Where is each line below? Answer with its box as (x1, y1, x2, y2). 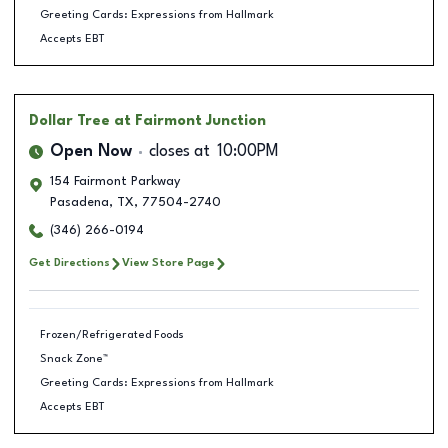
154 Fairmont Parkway (50, 175, 180, 188)
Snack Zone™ (39, 352, 108, 365)
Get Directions (29, 257, 110, 269)
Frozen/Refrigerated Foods (39, 328, 184, 341)
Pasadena (50, 196, 109, 209)
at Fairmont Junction (114, 114, 266, 128)
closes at (149, 144, 210, 160)
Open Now (50, 144, 132, 160)
